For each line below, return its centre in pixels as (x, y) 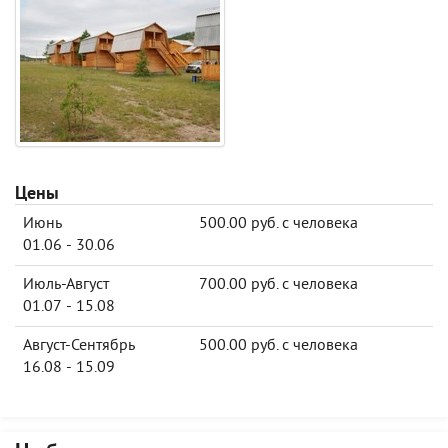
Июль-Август (66, 285)
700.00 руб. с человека (278, 285)
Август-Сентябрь (79, 346)
